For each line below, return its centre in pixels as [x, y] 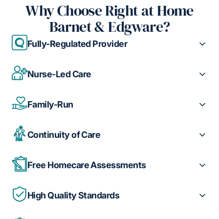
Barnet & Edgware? [109, 26]
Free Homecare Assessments [87, 165]
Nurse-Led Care [59, 74]
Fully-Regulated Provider [77, 44]
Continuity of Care [64, 135]
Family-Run [50, 105]
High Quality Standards [74, 196]
